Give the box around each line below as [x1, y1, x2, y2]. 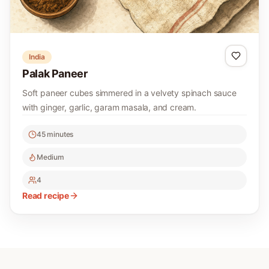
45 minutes [37, 130, 74, 139]
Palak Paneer [22, 67, 88, 80]
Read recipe [22, 190, 70, 201]
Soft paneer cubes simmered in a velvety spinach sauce [22, 88, 237, 98]
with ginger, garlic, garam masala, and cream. [22, 102, 197, 112]
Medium [37, 153, 64, 162]
